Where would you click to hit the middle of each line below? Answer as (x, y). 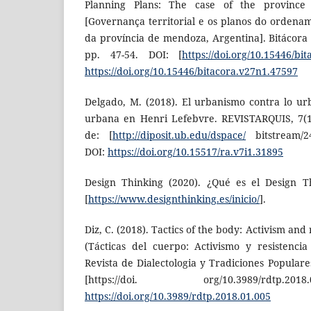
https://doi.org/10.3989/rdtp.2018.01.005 (178, 296)
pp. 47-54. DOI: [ (134, 55)
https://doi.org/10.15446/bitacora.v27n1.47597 (191, 72)
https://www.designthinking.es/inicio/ (174, 199)
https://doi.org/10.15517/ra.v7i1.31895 (195, 152)
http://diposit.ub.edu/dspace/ (179, 135)
